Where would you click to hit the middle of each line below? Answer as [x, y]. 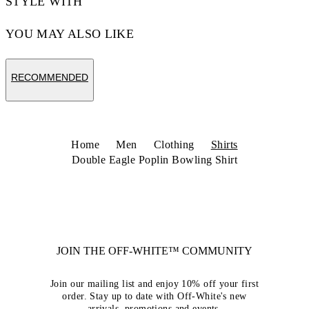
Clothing [174, 144]
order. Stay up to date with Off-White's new [154, 296]
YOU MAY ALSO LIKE [70, 34]
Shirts [224, 144]
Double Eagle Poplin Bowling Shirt [154, 160]
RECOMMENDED [50, 77]
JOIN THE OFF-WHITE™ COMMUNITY [154, 251]
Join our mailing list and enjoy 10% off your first [154, 284]
